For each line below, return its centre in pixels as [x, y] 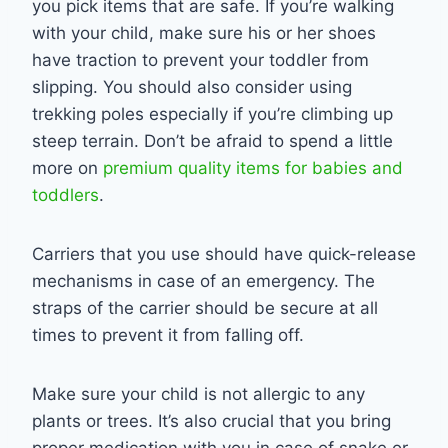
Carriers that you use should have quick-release [224, 253]
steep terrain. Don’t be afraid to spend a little [212, 140]
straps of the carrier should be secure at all [205, 307]
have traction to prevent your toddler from [200, 59]
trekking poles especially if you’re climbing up [212, 113]
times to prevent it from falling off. [170, 334]
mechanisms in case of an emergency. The [203, 280]
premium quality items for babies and [253, 167]
